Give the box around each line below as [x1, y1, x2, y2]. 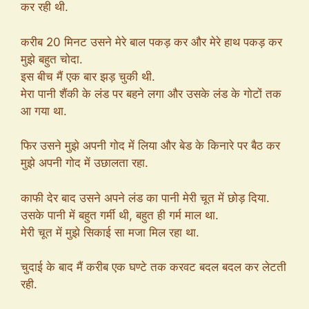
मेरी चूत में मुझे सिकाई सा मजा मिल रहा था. [21, 225, 199, 239]
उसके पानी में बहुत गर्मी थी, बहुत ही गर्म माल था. [21, 208, 219, 222]
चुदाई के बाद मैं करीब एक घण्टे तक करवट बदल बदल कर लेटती [21, 260, 286, 274]
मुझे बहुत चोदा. [21, 52, 83, 66]
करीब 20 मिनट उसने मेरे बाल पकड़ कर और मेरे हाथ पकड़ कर [21, 34, 282, 49]
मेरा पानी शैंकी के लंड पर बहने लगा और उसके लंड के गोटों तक [21, 86, 281, 101]
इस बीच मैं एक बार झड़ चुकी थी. [21, 69, 155, 83]
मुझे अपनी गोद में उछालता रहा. [21, 156, 148, 170]
